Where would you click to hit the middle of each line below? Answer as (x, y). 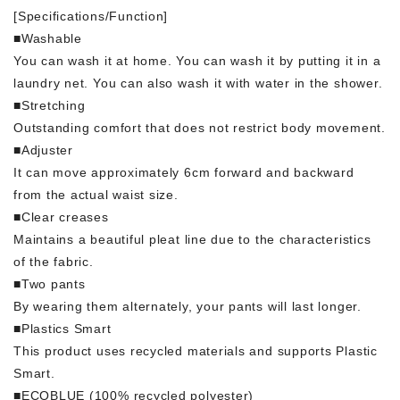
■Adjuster (43, 150)
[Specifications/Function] (91, 16)
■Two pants (50, 283)
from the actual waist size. (96, 194)
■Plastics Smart (62, 328)
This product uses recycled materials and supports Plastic (196, 350)
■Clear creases (61, 217)
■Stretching (50, 105)
